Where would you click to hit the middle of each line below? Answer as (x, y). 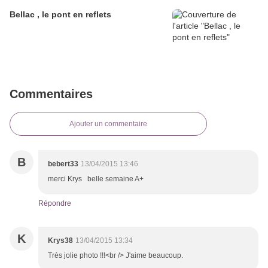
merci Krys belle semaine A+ (98, 179)
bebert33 (63, 164)
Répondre (55, 204)
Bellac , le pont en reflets (60, 15)
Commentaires (51, 94)
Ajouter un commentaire (108, 124)
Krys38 (60, 241)
